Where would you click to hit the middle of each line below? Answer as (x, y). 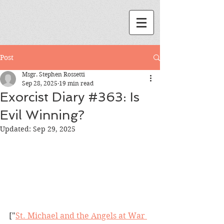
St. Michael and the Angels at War (81, 216)
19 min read (76, 83)
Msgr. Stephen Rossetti (53, 74)
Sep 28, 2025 (40, 83)
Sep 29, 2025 (54, 129)
